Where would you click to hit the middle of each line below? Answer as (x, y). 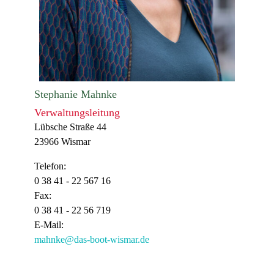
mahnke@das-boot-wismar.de (92, 239)
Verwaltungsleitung (77, 113)
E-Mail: (49, 225)
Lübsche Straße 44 (70, 127)
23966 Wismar (62, 142)
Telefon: (50, 166)
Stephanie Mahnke (76, 94)
